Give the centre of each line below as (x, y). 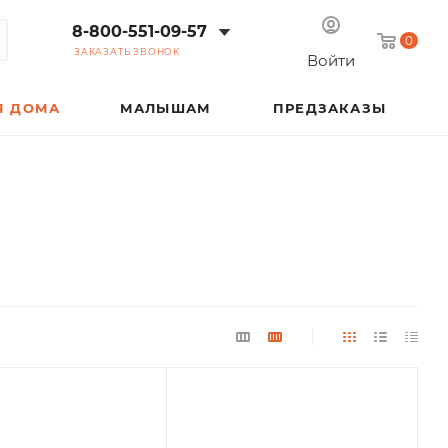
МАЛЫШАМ (165, 108)
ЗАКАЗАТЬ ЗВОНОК (127, 51)
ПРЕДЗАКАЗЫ (329, 108)
